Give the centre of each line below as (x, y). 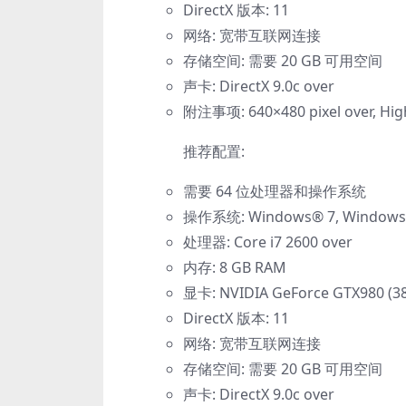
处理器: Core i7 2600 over (268, 242)
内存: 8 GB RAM (235, 268)
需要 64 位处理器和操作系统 (275, 192)
